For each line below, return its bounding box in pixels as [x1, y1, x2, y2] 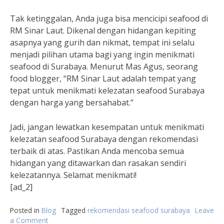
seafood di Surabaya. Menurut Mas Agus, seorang [10, 61, 198, 72]
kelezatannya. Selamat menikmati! [10, 169, 136, 180]
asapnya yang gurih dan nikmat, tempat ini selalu [10, 37, 194, 48]
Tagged [61, 205, 87, 215]
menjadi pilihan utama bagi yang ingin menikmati [10, 49, 194, 60]
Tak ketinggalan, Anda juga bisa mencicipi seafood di [10, 13, 208, 24]
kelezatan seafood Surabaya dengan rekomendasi [10, 133, 198, 144]
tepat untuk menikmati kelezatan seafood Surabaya [10, 85, 204, 96]
